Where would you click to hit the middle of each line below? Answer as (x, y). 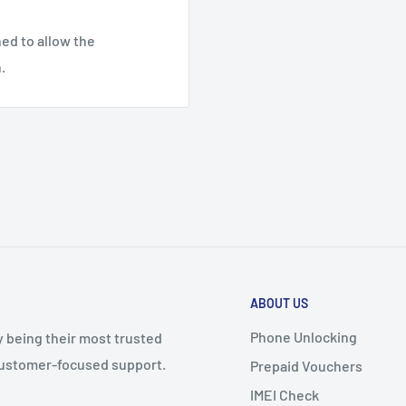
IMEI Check (285, 394)
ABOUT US (279, 304)
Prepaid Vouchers (306, 365)
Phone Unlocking (304, 336)
